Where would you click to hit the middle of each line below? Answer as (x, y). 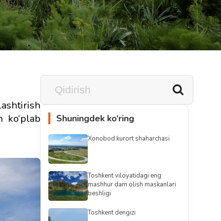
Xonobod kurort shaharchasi (129, 139)
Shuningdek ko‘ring (95, 118)
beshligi (99, 193)
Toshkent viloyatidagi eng (125, 176)
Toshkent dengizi (112, 213)
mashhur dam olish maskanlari (132, 184)
